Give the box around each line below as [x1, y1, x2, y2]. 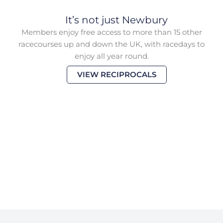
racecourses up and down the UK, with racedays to [18, 39, 205, 49]
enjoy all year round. [74, 51, 149, 61]
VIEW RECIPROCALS [77, 70, 156, 80]
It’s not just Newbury [65, 13, 168, 26]
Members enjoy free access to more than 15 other [21, 27, 202, 37]
